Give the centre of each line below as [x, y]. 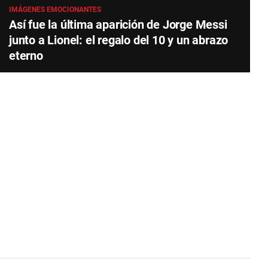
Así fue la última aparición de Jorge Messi [118, 24]
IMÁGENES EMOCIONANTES [55, 9]
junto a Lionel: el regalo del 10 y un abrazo [118, 40]
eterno [26, 55]
